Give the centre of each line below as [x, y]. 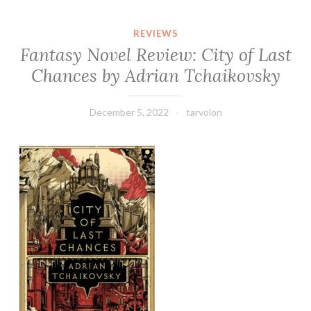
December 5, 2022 [129, 112]
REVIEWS [155, 33]
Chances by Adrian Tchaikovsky [155, 76]
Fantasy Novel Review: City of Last [155, 55]
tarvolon [204, 112]
